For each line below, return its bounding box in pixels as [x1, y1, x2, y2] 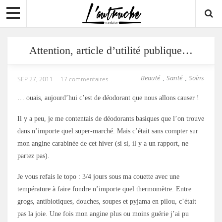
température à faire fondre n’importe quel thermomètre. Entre [17, 185, 191, 193]
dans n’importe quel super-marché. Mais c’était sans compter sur [17, 127, 198, 135]
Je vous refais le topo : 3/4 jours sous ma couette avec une [17, 173, 179, 181]
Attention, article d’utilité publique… [29, 44, 193, 57]
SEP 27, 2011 [17, 75, 53, 84]
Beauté [141, 73, 160, 83]
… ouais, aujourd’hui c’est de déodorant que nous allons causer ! [17, 94, 199, 102]
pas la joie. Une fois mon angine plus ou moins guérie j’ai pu [17, 210, 189, 218]
